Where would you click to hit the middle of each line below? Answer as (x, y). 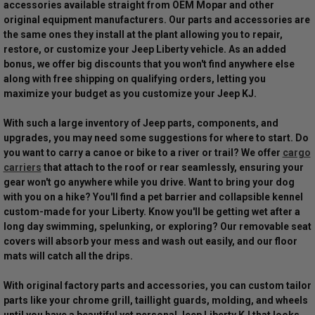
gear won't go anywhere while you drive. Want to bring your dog (149, 182)
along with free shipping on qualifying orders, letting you (134, 79)
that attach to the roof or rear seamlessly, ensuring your (172, 168)
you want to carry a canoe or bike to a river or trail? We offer (143, 153)
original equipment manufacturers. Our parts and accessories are (156, 20)
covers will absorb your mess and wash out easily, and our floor (150, 242)
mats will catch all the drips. (68, 256)
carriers (22, 168)
